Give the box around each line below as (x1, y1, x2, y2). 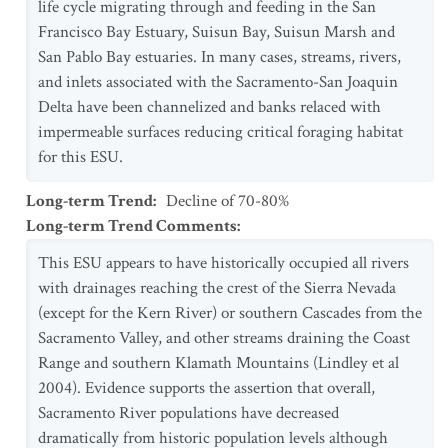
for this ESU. (38, 146, 123, 168)
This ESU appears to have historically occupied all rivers (38, 252, 409, 274)
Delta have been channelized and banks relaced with (38, 96, 381, 118)
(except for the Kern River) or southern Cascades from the (38, 302, 422, 324)
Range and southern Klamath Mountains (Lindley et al (38, 352, 399, 374)
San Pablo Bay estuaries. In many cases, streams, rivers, (38, 46, 401, 68)
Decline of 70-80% (166, 190, 289, 212)
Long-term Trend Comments (26, 215, 237, 237)
